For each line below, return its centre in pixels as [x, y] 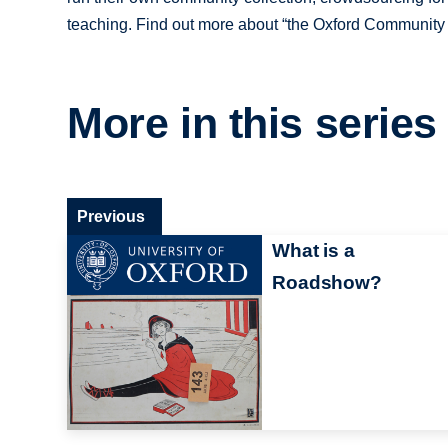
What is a [313, 250]
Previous [111, 216]
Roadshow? [327, 282]
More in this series [252, 123]
